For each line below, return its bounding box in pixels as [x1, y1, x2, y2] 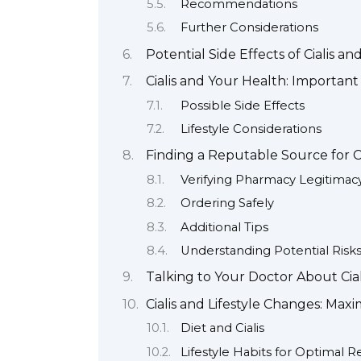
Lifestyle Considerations [180, 122, 322, 136]
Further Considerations [180, 20, 318, 35]
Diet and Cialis [180, 321, 264, 336]
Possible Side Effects [180, 98, 305, 113]
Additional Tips [180, 219, 268, 234]
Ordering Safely [180, 196, 274, 211]
